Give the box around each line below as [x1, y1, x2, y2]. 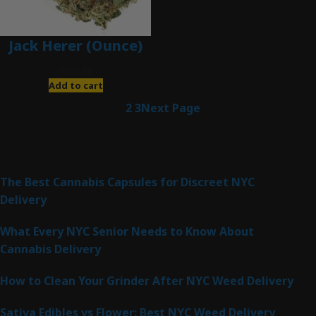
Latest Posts [121, 150, 195, 166]
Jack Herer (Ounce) [8, 36, 142, 56]
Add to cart [48, 79, 103, 92]
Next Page [140, 99, 200, 116]
